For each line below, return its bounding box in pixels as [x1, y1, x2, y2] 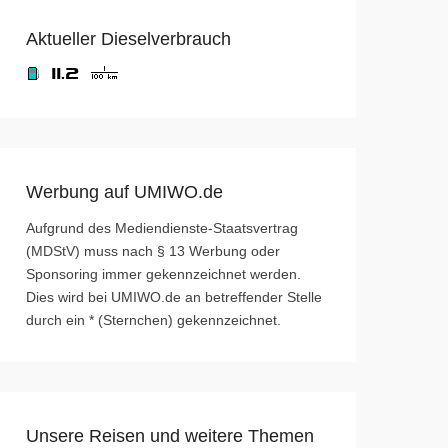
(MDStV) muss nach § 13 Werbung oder [26, 243, 280, 260]
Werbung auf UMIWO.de [26, 182, 223, 203]
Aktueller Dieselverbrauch [26, 29, 231, 50]
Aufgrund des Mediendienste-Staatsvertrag [26, 220, 298, 237]
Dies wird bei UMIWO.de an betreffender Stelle [26, 289, 322, 306]
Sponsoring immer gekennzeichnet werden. [26, 266, 301, 283]
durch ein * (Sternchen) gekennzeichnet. [26, 312, 281, 329]
